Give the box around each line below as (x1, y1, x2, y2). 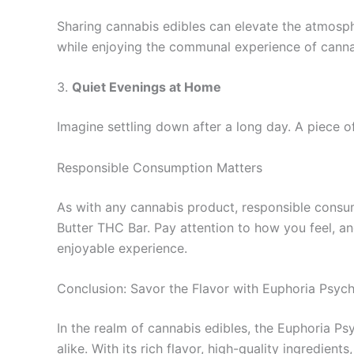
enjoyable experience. (57, 239, 187, 256)
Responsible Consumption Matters (57, 159, 262, 175)
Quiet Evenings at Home (72, 79, 221, 96)
